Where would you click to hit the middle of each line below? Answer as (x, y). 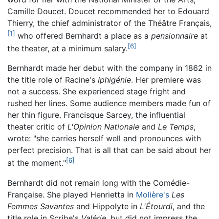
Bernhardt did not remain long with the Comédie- (99, 183)
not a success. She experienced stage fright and (97, 92)
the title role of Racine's (53, 80)
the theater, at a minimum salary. (67, 49)
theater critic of (37, 127)
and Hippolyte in (107, 206)
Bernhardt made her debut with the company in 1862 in (109, 68)
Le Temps (176, 127)
